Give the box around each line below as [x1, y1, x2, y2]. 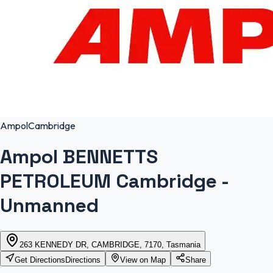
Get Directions [15, 255, 65, 264]
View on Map [120, 255, 166, 264]
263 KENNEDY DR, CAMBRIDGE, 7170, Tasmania [19, 239, 200, 249]
